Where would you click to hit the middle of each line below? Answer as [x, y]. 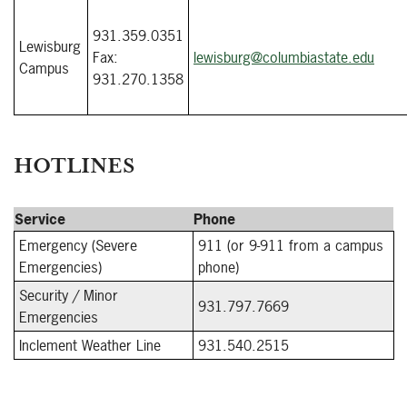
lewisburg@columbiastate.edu [284, 57]
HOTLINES [74, 166]
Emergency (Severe [78, 245]
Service [40, 219]
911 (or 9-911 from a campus [291, 245]
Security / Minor [69, 295]
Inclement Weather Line [90, 345]
